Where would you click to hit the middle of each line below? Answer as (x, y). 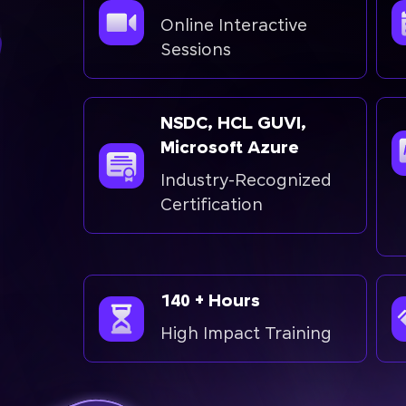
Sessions (196, 51)
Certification (212, 206)
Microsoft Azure (230, 149)
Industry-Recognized (246, 182)
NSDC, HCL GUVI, (233, 125)
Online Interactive (234, 27)
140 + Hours (210, 302)
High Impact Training (246, 335)
